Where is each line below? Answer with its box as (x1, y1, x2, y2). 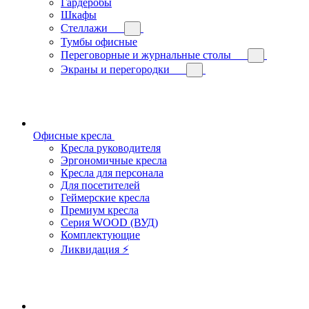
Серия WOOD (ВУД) (61, 217, 158, 228)
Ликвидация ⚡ (61, 243, 129, 255)
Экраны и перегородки (61, 63, 170, 75)
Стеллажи (61, 22, 108, 34)
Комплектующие (61, 229, 140, 241)
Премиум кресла (61, 204, 139, 216)
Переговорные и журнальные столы (61, 49, 231, 61)
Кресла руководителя (61, 142, 161, 154)
